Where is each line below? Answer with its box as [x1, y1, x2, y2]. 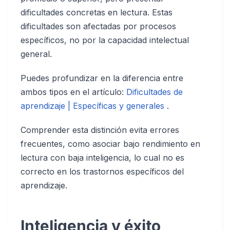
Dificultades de [126, 87, 183, 97]
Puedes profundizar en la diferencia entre [21, 73, 183, 83]
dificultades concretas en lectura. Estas [21, 7, 172, 17]
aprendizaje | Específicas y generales [21, 101, 167, 111]
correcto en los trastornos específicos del [21, 166, 184, 177]
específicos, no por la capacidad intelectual [21, 35, 189, 45]
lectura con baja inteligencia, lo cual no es [21, 152, 184, 163]
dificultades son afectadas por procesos [21, 21, 176, 31]
